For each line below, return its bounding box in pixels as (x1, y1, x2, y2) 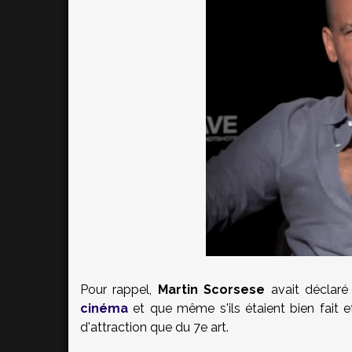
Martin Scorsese (157, 282, 266, 297)
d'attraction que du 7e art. (80, 320, 229, 335)
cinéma (80, 301, 128, 316)
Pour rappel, (80, 282, 158, 297)
